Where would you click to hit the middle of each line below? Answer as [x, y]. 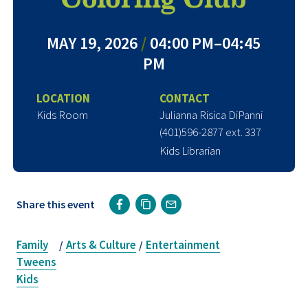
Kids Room [62, 114]
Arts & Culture [101, 244]
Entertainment [183, 244]
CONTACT [184, 98]
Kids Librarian [190, 150]
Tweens [36, 262]
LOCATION [63, 98]
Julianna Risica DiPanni [211, 114]
